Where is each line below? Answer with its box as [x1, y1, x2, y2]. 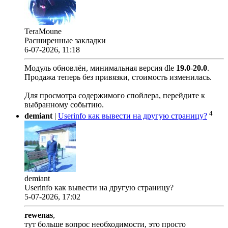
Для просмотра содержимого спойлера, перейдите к [24, 91, 205, 100]
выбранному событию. [24, 100, 104, 109]
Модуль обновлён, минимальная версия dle [24, 63, 176, 72]
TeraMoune [24, 26, 62, 36]
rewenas [24, 211, 53, 220]
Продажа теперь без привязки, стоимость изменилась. [24, 72, 212, 81]
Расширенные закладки [24, 36, 106, 45]
